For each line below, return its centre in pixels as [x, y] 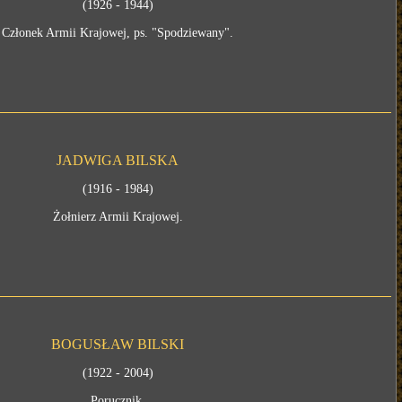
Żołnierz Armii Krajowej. [118, 217]
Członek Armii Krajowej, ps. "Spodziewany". [118, 33]
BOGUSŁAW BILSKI [118, 344]
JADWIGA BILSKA [118, 160]
